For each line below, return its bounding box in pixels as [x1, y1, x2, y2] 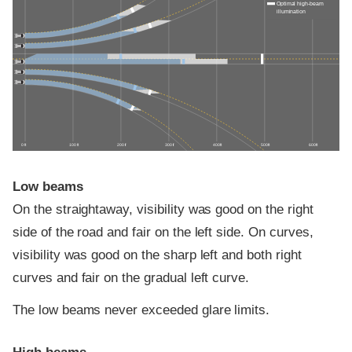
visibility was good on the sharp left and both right [13, 247, 302, 262]
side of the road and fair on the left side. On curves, [13, 224, 313, 240]
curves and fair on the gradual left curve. [13, 269, 250, 285]
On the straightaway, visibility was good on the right [13, 201, 313, 217]
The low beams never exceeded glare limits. [13, 302, 270, 318]
